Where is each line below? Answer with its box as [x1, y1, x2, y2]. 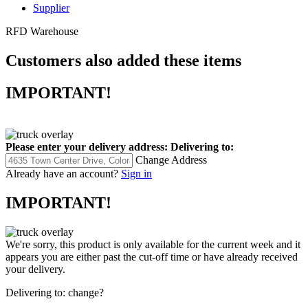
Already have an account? [5, 167, 118, 179]
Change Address [135, 153, 207, 166]
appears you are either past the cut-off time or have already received [5, 250, 298, 263]
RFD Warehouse [5, 25, 78, 37]
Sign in [121, 167, 152, 179]
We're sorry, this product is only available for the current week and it [5, 238, 300, 250]
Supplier [33, 1, 69, 14]
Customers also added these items [5, 51, 241, 69]
